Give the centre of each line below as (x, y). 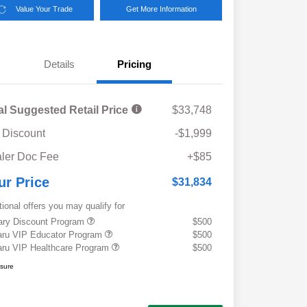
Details (59, 64)
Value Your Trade (44, 9)
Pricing (135, 64)
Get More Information (161, 9)
